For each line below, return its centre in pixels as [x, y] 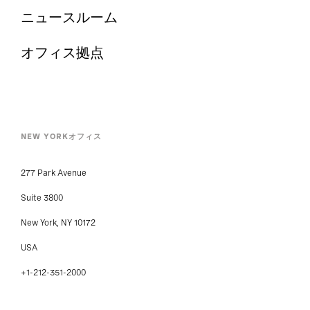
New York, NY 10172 [58, 223]
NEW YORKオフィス [61, 137]
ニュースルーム [69, 18]
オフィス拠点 [62, 53]
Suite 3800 [42, 198]
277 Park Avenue [54, 173]
